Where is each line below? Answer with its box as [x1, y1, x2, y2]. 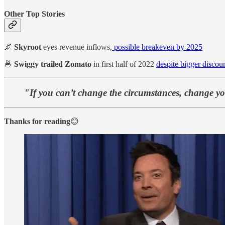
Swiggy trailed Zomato [14, 60, 91, 69]
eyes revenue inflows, [43, 43, 112, 52]
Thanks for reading [4, 117, 70, 126]
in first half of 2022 [91, 60, 156, 69]
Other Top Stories [4, 9, 65, 18]
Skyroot [14, 43, 43, 52]
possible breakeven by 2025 [112, 43, 202, 52]
